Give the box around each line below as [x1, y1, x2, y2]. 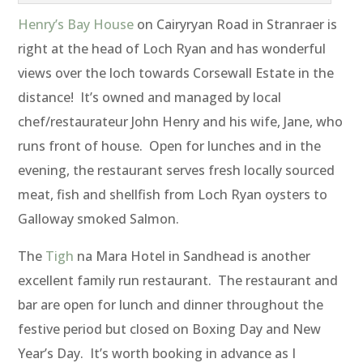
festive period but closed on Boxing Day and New [18, 320, 322, 339]
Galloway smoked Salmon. [18, 210, 180, 228]
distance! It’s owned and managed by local [18, 88, 282, 107]
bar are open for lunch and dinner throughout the [18, 296, 324, 314]
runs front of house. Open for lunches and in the [18, 137, 322, 156]
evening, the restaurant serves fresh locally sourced [18, 161, 335, 180]
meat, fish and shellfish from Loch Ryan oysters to [18, 186, 328, 204]
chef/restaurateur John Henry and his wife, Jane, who [18, 113, 344, 131]
